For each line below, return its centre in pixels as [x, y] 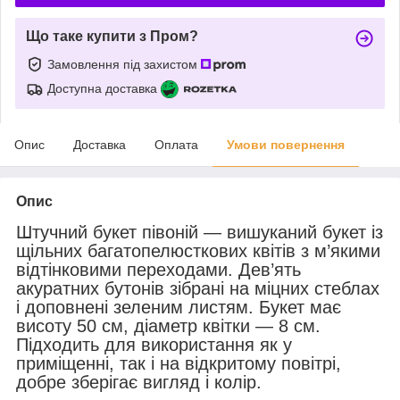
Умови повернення [286, 144]
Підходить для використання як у [154, 344]
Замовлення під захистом [124, 64]
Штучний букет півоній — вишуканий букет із [200, 232]
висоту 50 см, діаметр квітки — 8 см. [168, 325]
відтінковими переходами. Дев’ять [158, 269]
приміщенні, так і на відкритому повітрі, [179, 363]
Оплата [176, 144]
